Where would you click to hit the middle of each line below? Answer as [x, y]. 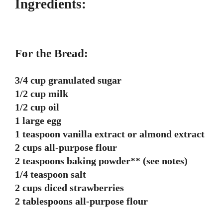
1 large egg [38, 121]
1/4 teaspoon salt [51, 174]
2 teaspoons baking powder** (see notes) [101, 161]
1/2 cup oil [37, 107]
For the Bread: [52, 54]
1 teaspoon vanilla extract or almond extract [110, 134]
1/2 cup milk [42, 94]
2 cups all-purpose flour [66, 148]
